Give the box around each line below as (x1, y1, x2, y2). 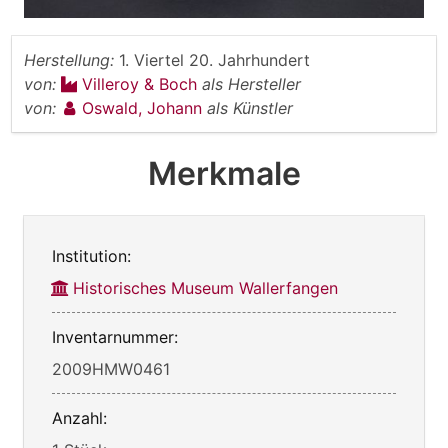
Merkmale (147, 154, 301, 194)
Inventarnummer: (52, 327, 178, 348)
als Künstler (207, 98, 293, 119)
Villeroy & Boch (82, 74, 202, 95)
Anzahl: (52, 408, 107, 429)
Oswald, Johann (82, 98, 207, 119)
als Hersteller (202, 74, 301, 95)
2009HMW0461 (52, 359, 170, 380)
